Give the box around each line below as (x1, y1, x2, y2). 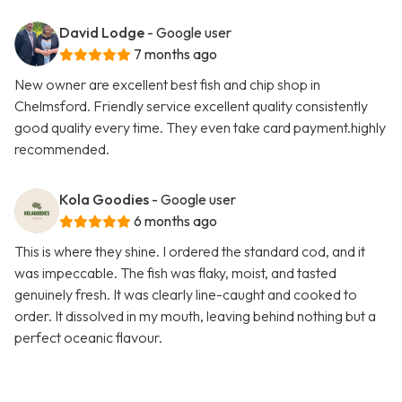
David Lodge (59, 23, 144, 42)
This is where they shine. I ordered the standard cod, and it (14, 242, 365, 261)
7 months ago (134, 45, 217, 64)
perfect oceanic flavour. (14, 328, 162, 347)
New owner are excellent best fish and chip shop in (14, 75, 320, 94)
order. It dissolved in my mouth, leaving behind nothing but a (14, 307, 376, 326)
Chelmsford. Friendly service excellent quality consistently (14, 97, 368, 116)
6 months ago (134, 212, 217, 231)
